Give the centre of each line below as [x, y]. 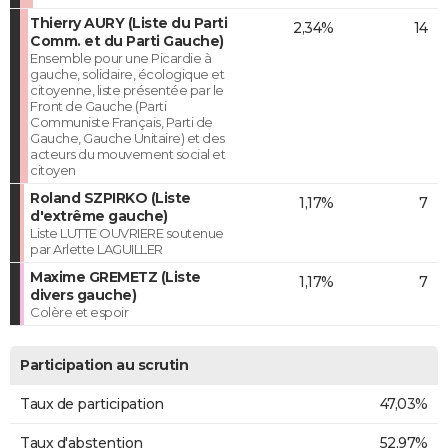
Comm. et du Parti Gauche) [127, 40]
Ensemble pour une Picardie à [120, 57]
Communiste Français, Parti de [121, 121]
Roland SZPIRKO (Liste [110, 197]
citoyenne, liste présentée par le [127, 89]
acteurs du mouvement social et [127, 153]
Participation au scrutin [104, 364]
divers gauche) [83, 294]
